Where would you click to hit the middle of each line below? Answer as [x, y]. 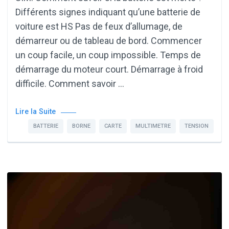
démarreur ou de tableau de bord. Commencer [109, 41]
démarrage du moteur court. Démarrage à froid [109, 70]
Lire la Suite [36, 112]
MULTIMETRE [153, 126]
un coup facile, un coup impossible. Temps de [108, 55]
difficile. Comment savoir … [70, 84]
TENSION [197, 126]
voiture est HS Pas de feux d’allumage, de [99, 27]
